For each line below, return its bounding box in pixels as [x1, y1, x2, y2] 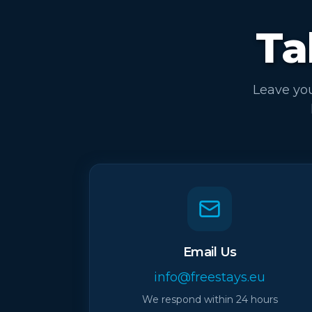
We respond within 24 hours [141, 293, 278, 306]
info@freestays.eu [154, 270, 266, 285]
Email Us [182, 244, 237, 260]
